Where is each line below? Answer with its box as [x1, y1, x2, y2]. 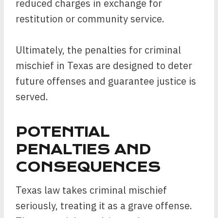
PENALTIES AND [16, 142, 150, 158]
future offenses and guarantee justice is [16, 74, 196, 88]
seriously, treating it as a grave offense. [16, 199, 192, 212]
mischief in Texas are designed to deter [16, 59, 192, 72]
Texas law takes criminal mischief [16, 183, 167, 197]
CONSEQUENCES [16, 159, 161, 175]
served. [16, 90, 48, 103]
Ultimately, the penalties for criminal [16, 43, 181, 56]
